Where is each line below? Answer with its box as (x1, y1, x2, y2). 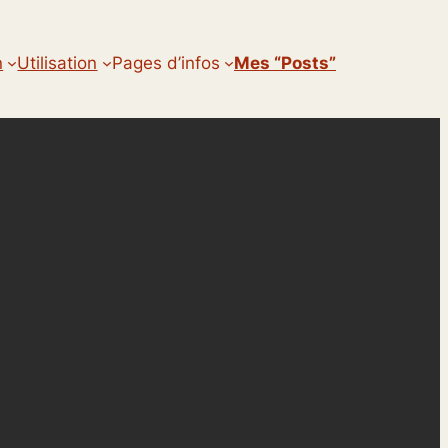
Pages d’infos (111, 52, 220, 73)
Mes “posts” (234, 52, 336, 73)
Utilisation (17, 52, 98, 73)
